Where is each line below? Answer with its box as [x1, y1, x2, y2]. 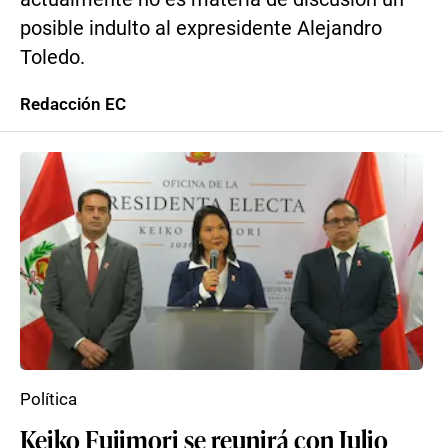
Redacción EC [20, 94, 126, 114]
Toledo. [20, 46, 85, 69]
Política [20, 389, 77, 409]
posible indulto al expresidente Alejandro [20, 17, 382, 40]
